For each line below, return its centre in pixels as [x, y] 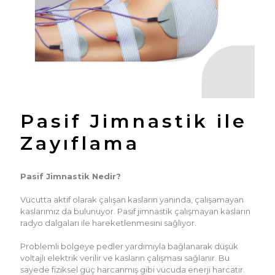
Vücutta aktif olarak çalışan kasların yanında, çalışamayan [132, 199]
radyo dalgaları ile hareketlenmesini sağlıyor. [108, 223]
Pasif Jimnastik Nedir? [71, 176]
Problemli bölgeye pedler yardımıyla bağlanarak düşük [129, 246]
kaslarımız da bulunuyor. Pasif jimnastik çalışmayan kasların [135, 211]
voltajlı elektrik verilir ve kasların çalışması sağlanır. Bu [125, 258]
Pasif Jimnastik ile [134, 121]
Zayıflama [80, 143]
